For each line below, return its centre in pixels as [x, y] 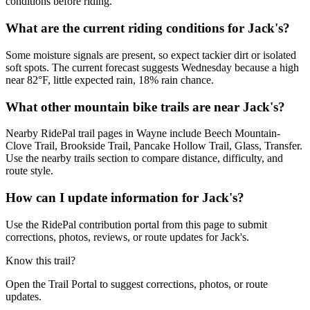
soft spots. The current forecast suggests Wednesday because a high [152, 67]
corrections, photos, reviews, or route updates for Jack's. [127, 237]
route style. [29, 171]
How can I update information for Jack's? [125, 198]
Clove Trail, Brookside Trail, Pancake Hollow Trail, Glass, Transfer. [154, 146]
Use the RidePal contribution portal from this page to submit [136, 224]
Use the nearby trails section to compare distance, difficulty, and [144, 158]
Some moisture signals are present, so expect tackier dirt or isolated [151, 55]
